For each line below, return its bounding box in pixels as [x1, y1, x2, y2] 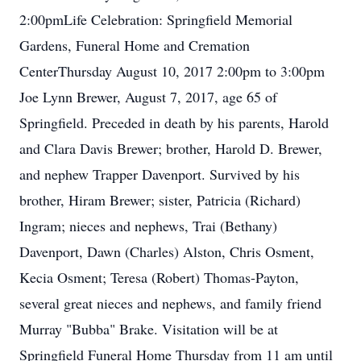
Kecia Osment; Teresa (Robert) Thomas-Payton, [19, 268, 299, 287]
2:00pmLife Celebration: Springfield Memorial [19, 10, 293, 29]
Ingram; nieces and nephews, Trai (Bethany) [19, 216, 277, 235]
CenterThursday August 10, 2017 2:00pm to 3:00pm [19, 61, 325, 81]
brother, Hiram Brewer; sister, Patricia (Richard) [19, 190, 301, 210]
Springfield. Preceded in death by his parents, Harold [19, 113, 329, 132]
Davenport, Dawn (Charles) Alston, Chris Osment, [19, 242, 314, 261]
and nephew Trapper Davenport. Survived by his [19, 164, 300, 184]
